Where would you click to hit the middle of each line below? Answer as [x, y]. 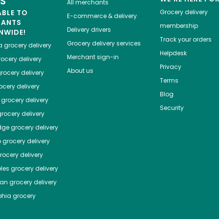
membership [179, 26]
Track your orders [186, 40]
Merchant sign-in [93, 57]
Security [172, 108]
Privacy [170, 67]
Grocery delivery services [104, 44]
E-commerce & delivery [102, 16]
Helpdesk [173, 53]
